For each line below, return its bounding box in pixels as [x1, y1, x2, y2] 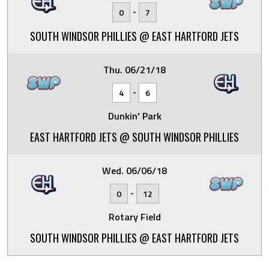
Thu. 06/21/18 [103, 62, 166, 77]
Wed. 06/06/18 [102, 163, 167, 178]
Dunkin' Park [107, 109, 162, 123]
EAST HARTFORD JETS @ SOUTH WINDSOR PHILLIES [30, 129, 239, 145]
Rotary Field [108, 210, 161, 224]
